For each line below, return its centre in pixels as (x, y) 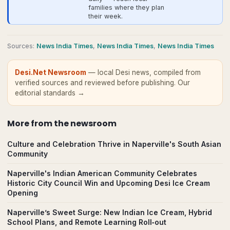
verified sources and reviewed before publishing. (96, 83)
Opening (23, 193)
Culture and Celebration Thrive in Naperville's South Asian (114, 144)
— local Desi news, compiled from (143, 72)
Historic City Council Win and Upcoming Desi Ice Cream (109, 183)
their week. (106, 16)
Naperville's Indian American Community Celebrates (102, 173)
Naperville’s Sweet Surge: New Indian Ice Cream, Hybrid (110, 212)
